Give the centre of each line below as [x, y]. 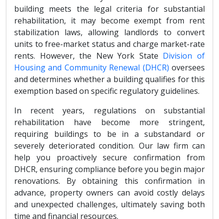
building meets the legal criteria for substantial [109, 9]
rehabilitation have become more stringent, [109, 122]
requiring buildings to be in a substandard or [109, 134]
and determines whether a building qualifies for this [109, 79]
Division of [184, 55]
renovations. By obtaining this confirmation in [109, 181]
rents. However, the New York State [89, 55]
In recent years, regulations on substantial [109, 110]
